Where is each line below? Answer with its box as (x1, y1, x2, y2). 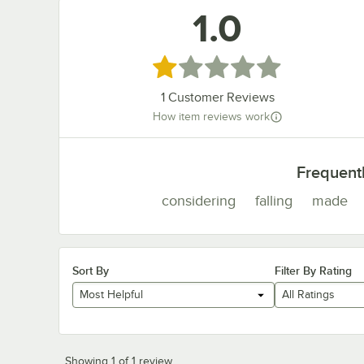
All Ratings (281, 288, 335, 301)
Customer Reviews (164, 90, 275, 106)
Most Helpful (80, 288, 143, 301)
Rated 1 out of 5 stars (151, 57, 284, 74)
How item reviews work (152, 110, 270, 123)
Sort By (72, 263, 109, 277)
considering (162, 192, 236, 209)
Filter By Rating (274, 263, 352, 277)
